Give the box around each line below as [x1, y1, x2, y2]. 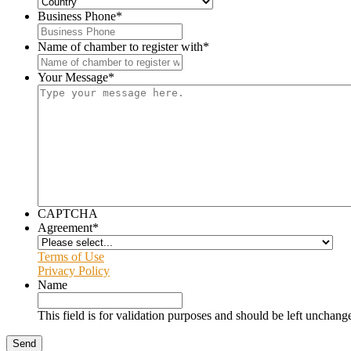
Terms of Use [38, 249, 104, 263]
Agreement [38, 220, 92, 234]
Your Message [38, 70, 108, 84]
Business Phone [38, 9, 116, 23]
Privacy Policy [38, 263, 110, 277]
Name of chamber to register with [38, 39, 203, 53]
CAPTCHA [38, 206, 98, 220]
